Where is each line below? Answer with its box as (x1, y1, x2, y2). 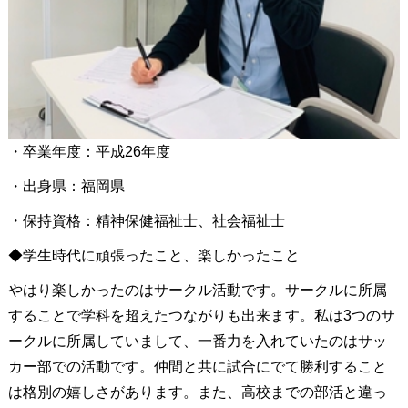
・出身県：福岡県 (7, 178, 125, 195)
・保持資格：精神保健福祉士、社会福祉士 (7, 213, 285, 229)
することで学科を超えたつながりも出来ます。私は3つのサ (7, 308, 395, 324)
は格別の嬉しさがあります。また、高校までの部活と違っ (7, 384, 387, 401)
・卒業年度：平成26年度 (7, 144, 170, 160)
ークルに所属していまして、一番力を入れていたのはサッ (7, 333, 387, 350)
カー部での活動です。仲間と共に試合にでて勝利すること (7, 359, 387, 375)
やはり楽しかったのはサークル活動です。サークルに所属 (7, 282, 387, 299)
